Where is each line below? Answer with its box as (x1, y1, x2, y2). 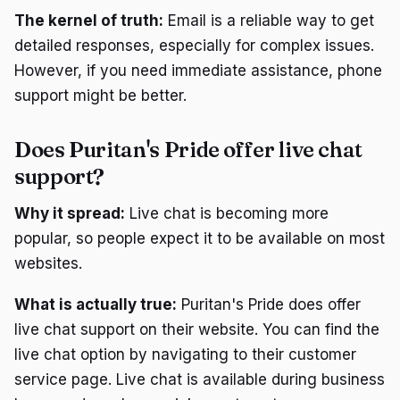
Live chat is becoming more (125, 204, 329, 222)
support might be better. (14, 86, 187, 104)
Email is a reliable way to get (163, 11, 374, 29)
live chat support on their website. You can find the (14, 320, 379, 338)
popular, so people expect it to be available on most (14, 229, 385, 247)
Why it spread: (14, 204, 125, 222)
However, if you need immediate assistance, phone (14, 61, 382, 79)
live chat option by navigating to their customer (14, 345, 356, 363)
